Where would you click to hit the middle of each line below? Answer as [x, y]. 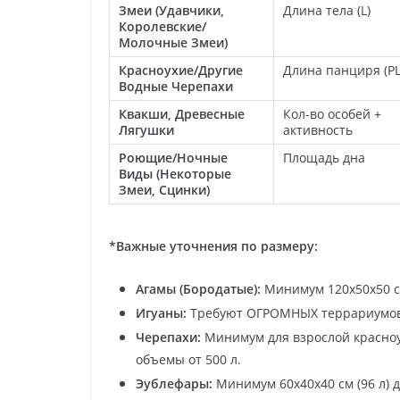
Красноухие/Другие [181, 71]
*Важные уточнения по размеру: [213, 246]
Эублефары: [174, 383]
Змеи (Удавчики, [171, 11]
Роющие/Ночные [173, 158]
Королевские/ [162, 27]
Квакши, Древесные [182, 114]
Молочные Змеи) [173, 43]
